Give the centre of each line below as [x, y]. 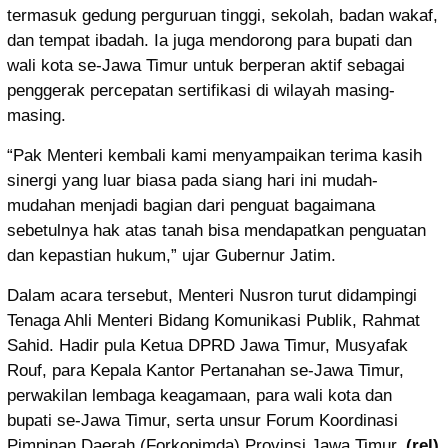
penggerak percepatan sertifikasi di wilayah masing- [201, 90]
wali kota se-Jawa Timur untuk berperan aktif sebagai [206, 65]
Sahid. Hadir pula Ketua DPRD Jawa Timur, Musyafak [207, 345]
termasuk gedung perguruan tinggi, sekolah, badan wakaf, [222, 15]
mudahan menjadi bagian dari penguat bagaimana [191, 205]
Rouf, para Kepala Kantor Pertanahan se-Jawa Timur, [205, 370]
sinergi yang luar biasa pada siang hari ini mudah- [192, 180]
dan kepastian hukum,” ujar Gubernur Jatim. [171, 255]
